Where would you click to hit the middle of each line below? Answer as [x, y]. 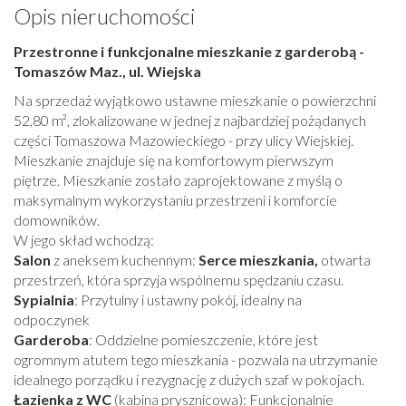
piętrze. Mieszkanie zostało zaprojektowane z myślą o [178, 180]
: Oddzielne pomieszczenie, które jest [203, 340]
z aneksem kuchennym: [125, 260]
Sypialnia [44, 300]
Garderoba [51, 340]
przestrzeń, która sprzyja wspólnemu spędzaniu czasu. [179, 280]
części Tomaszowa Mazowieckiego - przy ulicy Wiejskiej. [184, 140]
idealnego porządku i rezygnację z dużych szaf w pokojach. [189, 380]
